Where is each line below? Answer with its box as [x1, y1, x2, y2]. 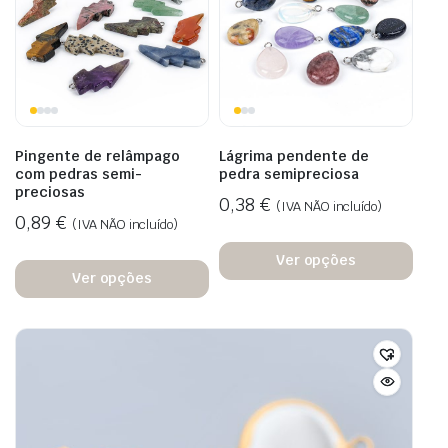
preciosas [15, 182, 85, 201]
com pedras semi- [15, 164, 142, 183]
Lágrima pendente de [219, 146, 369, 165]
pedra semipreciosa [219, 164, 359, 183]
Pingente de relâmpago [15, 146, 180, 165]
